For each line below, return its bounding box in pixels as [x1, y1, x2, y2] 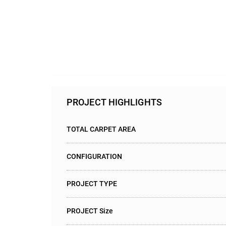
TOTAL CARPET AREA [67, 125, 136, 133]
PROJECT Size [67, 206, 113, 215]
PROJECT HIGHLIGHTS [67, 96, 162, 107]
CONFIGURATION [67, 152, 122, 160]
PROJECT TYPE [67, 179, 117, 188]
